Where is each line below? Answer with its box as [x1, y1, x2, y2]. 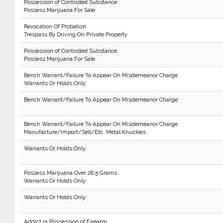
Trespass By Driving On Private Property [23, 31, 127, 38]
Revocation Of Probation [23, 23, 86, 30]
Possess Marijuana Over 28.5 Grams [23, 169, 117, 176]
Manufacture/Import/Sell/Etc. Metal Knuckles [23, 128, 146, 135]
